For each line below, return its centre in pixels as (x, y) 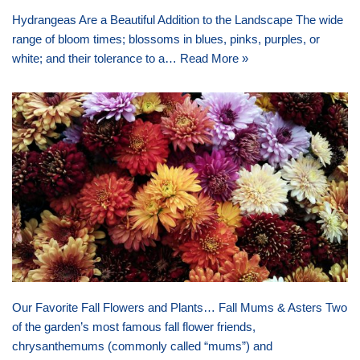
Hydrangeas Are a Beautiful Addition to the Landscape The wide (178, 19)
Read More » (214, 58)
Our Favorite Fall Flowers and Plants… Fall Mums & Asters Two (180, 307)
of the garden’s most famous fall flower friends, (134, 326)
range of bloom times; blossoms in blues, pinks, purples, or (166, 39)
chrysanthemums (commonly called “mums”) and (142, 346)
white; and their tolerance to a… (96, 58)
